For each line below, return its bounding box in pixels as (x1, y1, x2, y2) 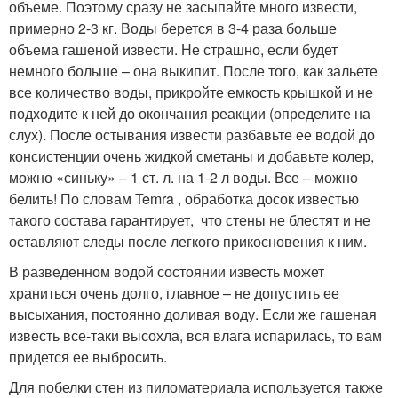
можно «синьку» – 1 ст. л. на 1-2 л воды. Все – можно (9, 167, 358, 187)
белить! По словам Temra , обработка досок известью (9, 188, 359, 209)
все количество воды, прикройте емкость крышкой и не (9, 82, 373, 102)
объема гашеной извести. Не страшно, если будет (9, 39, 338, 60)
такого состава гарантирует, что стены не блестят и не (9, 210, 370, 230)
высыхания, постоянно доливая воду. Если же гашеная (9, 304, 377, 324)
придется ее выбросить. (9, 346, 167, 367)
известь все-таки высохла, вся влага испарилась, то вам (9, 325, 382, 346)
